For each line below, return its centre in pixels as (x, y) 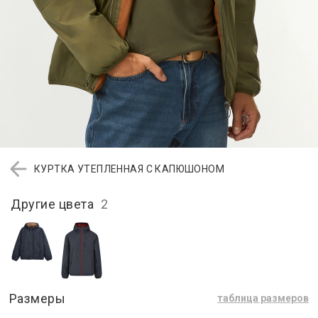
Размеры (37, 298)
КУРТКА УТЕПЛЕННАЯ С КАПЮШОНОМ (130, 169)
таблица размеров (263, 298)
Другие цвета (56, 204)
